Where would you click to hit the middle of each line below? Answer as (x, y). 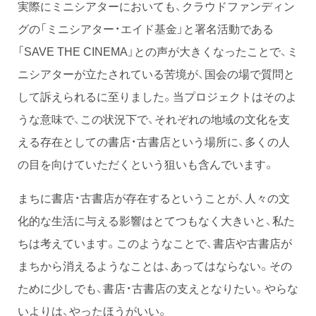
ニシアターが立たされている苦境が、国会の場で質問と (156, 74)
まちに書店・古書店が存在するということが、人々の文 (154, 198)
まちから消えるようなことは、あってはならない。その (155, 266)
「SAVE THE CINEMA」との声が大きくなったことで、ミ (158, 51)
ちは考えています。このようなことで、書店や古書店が (155, 243)
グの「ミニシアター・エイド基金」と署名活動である (146, 29)
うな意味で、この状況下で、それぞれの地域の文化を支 (154, 119)
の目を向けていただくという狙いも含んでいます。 (146, 164)
